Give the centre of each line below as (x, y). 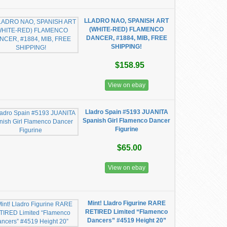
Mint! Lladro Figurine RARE (126, 203)
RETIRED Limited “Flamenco (127, 212)
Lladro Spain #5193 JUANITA (126, 112)
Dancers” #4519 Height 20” (126, 220)
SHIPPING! (127, 47)
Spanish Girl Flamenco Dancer (127, 121)
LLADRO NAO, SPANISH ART (127, 21)
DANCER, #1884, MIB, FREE (126, 38)
